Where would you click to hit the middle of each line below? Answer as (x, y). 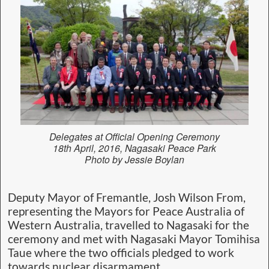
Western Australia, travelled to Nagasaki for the (128, 225)
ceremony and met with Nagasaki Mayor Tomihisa (134, 239)
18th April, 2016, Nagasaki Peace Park (134, 148)
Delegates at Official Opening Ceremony (134, 137)
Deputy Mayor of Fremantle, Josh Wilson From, (127, 197)
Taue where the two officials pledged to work (121, 252)
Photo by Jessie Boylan (134, 159)
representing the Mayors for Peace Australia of (126, 211)
